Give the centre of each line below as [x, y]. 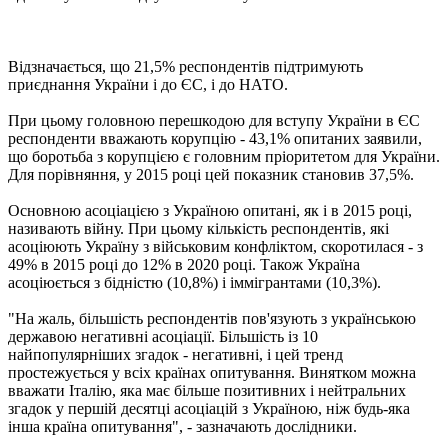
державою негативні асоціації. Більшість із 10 [163, 336]
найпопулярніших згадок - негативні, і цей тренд [175, 354]
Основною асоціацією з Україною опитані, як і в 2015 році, [210, 210]
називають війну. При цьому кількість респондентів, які [198, 228]
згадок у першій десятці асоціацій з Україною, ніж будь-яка [209, 408]
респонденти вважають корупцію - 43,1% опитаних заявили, [215, 138]
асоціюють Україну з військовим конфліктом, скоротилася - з [215, 246]
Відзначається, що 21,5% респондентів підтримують [185, 66]
